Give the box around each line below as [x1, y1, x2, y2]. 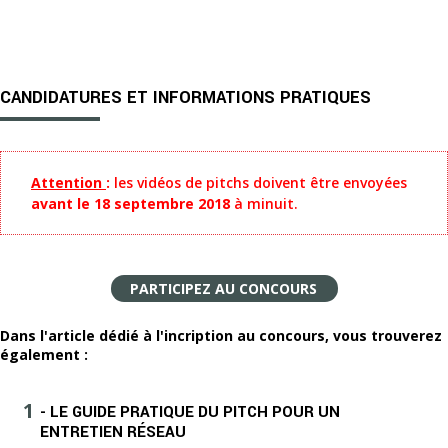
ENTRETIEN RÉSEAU [40, 420, 186, 443]
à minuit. [234, 193, 298, 213]
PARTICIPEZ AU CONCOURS [130, 278, 318, 298]
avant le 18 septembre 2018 [31, 193, 234, 213]
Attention [31, 172, 106, 192]
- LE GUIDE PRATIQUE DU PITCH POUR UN [40, 400, 340, 423]
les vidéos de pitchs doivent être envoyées [114, 172, 407, 192]
